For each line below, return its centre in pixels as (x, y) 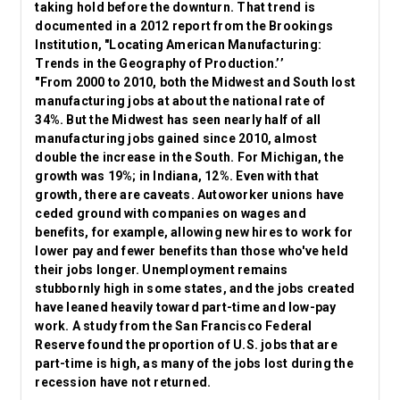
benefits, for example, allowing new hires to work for (194, 232)
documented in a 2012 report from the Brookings (184, 26)
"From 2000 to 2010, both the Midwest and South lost (196, 82)
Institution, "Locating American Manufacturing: (179, 45)
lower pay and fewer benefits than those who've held (192, 251)
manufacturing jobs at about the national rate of (180, 101)
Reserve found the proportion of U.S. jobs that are (186, 345)
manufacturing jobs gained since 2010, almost (176, 138)
